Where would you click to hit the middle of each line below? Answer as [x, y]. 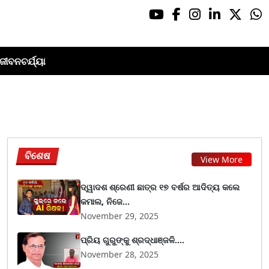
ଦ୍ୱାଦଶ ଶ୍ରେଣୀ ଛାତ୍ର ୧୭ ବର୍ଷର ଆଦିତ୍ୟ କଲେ [160, 187]
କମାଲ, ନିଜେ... [105, 201]
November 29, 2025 [120, 216]
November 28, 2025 [120, 254]
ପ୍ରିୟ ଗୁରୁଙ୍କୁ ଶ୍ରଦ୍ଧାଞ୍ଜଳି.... [133, 240]
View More [222, 159]
